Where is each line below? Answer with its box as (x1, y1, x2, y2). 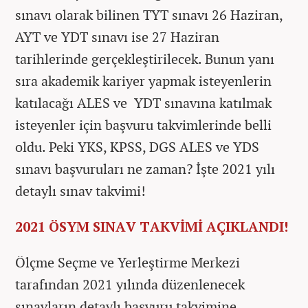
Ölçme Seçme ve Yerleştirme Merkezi (15, 252, 240, 272)
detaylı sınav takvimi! (15, 181, 146, 200)
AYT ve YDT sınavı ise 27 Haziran (15, 27, 219, 46)
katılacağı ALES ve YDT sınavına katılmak (15, 93, 272, 112)
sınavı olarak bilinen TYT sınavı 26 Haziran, (15, 5, 283, 24)
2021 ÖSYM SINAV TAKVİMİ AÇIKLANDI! (15, 217, 288, 236)
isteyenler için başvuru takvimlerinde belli (15, 115, 272, 134)
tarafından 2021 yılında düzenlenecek (15, 274, 245, 294)
